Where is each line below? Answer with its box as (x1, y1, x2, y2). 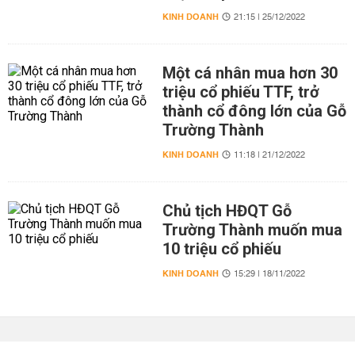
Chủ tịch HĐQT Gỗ (162, 201, 292, 220)
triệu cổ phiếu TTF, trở (162, 82, 319, 101)
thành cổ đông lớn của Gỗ (162, 101, 346, 120)
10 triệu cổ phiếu (162, 239, 281, 258)
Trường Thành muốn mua (162, 220, 342, 239)
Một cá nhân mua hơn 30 (162, 63, 338, 82)
